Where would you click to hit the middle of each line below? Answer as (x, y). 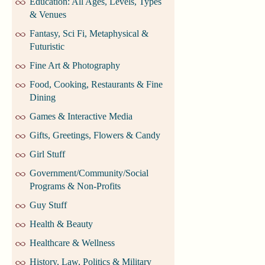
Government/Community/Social (89, 173)
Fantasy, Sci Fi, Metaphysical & (89, 34)
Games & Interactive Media (81, 117)
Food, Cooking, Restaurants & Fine (96, 85)
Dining (43, 98)
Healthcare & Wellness (72, 243)
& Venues (48, 15)
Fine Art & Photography (75, 66)
